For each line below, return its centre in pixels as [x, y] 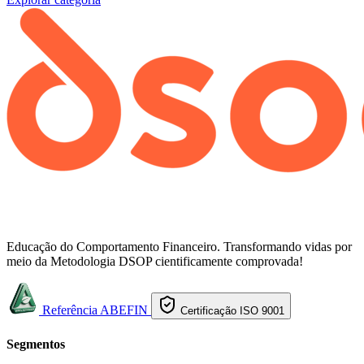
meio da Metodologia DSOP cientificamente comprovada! [155, 262]
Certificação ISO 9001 [232, 311]
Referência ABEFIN [95, 310]
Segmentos [36, 344]
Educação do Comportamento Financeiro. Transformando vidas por [179, 247]
